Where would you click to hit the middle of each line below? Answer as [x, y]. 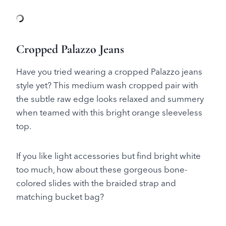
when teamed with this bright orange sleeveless [109, 112]
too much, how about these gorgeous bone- [102, 169]
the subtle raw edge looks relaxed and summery [110, 99]
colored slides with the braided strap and [96, 183]
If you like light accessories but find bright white [108, 156]
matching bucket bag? [60, 197]
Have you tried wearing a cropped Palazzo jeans [109, 72]
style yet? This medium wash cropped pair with [107, 85]
